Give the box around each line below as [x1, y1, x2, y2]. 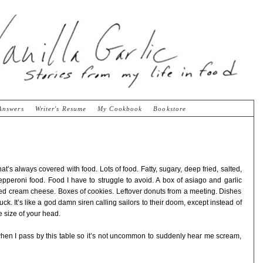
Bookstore [153, 105, 187, 112]
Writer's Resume [35, 105, 87, 112]
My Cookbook [97, 105, 143, 112]
